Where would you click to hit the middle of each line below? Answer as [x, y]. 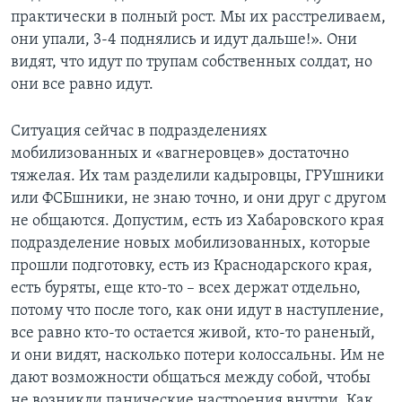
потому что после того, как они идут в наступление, [197, 311]
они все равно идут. [82, 85]
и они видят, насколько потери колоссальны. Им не [198, 356]
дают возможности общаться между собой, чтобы [191, 379]
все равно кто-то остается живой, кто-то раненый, [193, 334]
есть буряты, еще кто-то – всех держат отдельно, [186, 289]
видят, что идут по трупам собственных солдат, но [192, 63]
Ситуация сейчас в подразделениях [139, 132]
